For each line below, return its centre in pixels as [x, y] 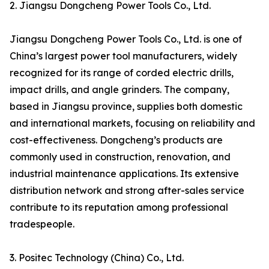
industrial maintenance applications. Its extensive [124, 174]
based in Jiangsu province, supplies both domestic [126, 107]
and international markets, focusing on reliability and [132, 123]
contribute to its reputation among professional [119, 207]
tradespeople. [42, 224]
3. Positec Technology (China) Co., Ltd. [97, 258]
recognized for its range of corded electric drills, [122, 73]
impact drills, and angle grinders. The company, [119, 90]
